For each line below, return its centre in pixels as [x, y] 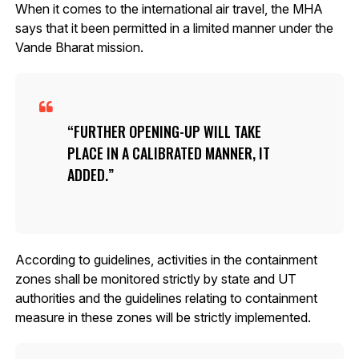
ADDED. [87, 174]
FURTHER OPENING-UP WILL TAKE [167, 131]
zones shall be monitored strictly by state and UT [155, 278]
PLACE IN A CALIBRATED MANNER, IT [168, 153]
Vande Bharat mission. [79, 47]
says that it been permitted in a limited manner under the [174, 28]
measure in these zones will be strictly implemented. [163, 317]
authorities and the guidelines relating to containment [166, 298]
